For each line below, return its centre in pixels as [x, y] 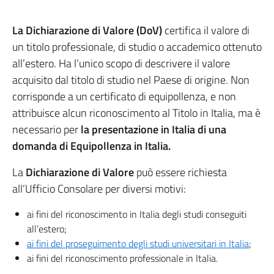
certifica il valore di [206, 30]
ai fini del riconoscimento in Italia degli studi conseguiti [137, 214]
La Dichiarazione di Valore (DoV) [87, 30]
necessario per [46, 129]
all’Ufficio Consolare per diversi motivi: [99, 189]
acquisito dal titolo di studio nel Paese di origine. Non [131, 80]
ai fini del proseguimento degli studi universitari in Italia [138, 243]
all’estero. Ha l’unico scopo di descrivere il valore [121, 63]
